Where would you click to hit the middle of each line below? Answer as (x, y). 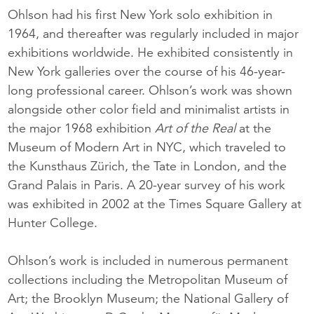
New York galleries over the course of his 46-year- (147, 71)
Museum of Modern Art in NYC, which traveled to (147, 147)
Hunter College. (53, 223)
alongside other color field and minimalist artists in (149, 109)
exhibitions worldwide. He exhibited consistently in (151, 53)
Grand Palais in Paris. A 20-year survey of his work (147, 185)
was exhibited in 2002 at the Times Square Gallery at (155, 204)
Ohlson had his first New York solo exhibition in (141, 15)
